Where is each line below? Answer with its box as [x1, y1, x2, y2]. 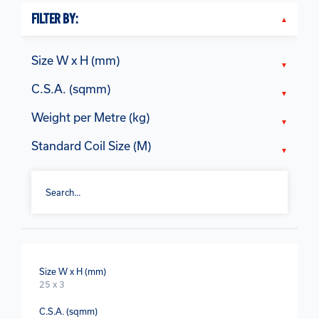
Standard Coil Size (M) [31, 138, 151, 152]
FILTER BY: [31, 11, 78, 28]
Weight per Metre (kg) [31, 110, 150, 124]
